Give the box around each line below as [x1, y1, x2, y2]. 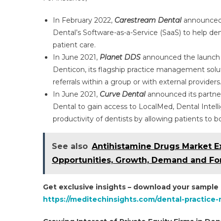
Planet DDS [100, 53, 141, 62]
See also [52, 142, 88, 151]
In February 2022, [53, 16, 114, 25]
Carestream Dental [114, 16, 182, 25]
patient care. [53, 40, 96, 49]
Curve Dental [100, 90, 146, 99]
